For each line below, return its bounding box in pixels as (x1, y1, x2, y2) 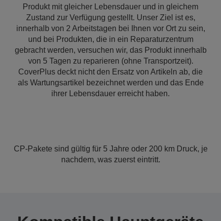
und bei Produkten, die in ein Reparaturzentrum (28, 35, 193, 43)
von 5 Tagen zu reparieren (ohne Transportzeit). (28, 57, 193, 65)
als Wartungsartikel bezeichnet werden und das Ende (17, 78, 204, 87)
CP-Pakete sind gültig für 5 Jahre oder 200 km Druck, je (13, 145, 208, 153)
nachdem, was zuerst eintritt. (61, 155, 160, 164)
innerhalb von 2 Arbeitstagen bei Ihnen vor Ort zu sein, (16, 24, 205, 33)
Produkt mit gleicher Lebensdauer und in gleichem (23, 2, 198, 11)
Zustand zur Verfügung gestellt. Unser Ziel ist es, (26, 13, 195, 22)
